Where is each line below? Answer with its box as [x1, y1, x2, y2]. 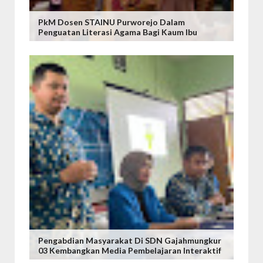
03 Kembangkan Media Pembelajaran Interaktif [38, 245, 221, 255]
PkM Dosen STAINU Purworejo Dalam [38, 17, 185, 27]
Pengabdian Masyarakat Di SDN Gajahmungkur [38, 235, 221, 245]
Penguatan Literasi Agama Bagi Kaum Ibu [38, 27, 197, 37]
